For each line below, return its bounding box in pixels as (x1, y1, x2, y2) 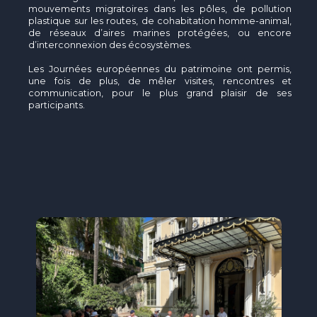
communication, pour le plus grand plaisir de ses (28, 87, 292, 98)
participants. (28, 99, 86, 110)
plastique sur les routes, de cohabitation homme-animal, (28, 15, 292, 26)
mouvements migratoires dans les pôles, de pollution (28, 3, 292, 14)
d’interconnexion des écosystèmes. (28, 39, 199, 50)
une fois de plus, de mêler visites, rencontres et (28, 75, 292, 86)
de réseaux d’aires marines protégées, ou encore (28, 27, 292, 38)
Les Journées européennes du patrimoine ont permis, (28, 63, 292, 74)
